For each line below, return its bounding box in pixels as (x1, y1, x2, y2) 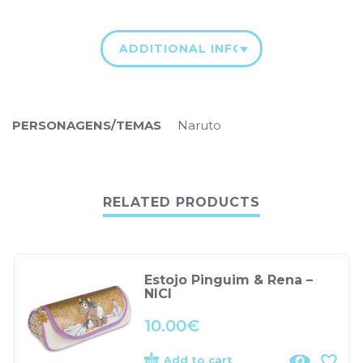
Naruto (177, 117, 221, 133)
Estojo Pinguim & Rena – (143, 271, 313, 288)
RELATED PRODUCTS (103, 194, 260, 210)
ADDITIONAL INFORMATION (119, 41, 309, 56)
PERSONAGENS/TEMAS (12, 117, 161, 133)
